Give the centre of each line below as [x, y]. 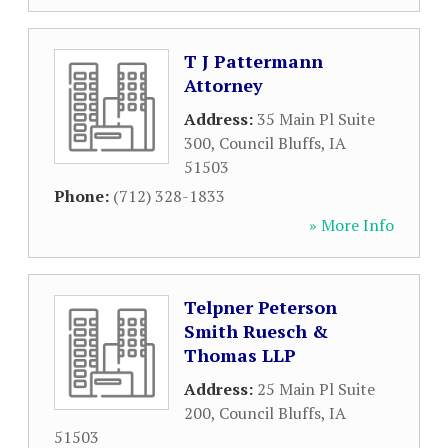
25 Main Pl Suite [316, 389]
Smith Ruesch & [256, 331]
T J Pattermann [253, 61]
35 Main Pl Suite [316, 119]
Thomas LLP [240, 355]
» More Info [351, 225]
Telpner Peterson [260, 307]
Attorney [223, 85]
